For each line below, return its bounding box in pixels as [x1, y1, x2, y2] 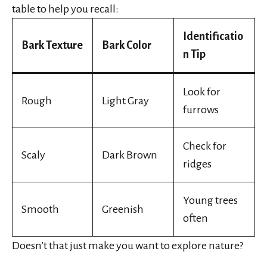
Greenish [102, 203, 144, 216]
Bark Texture [21, 39, 83, 52]
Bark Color [102, 39, 151, 52]
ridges [183, 158, 212, 170]
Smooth [21, 203, 59, 216]
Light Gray [102, 95, 149, 107]
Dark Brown [102, 149, 157, 162]
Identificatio [183, 30, 243, 43]
